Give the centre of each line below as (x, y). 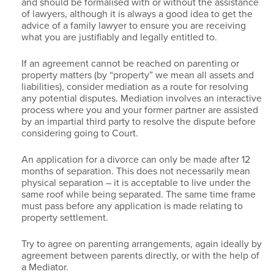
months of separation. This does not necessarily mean (136, 171)
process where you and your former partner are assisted (140, 110)
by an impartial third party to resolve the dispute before (139, 121)
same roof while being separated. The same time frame (139, 194)
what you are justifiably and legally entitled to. (119, 37)
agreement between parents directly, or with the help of (140, 255)
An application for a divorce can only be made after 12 (136, 159)
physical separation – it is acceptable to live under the (136, 183)
